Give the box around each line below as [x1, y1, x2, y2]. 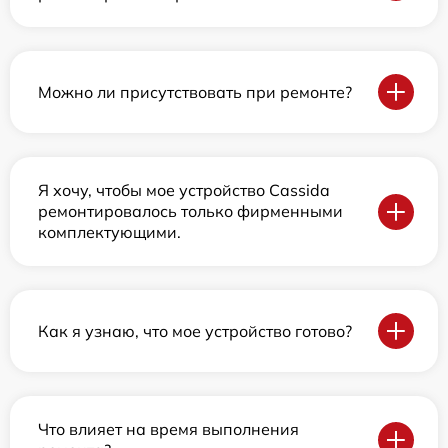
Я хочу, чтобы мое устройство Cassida [38, 180, 330, 200]
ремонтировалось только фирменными [38, 201, 343, 221]
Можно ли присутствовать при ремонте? [38, 81, 352, 102]
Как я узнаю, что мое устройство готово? [38, 320, 352, 341]
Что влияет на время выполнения [38, 419, 299, 439]
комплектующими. [38, 222, 181, 242]
